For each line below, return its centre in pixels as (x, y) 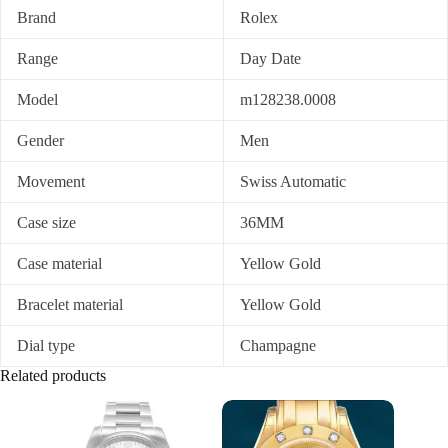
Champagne (278, 346)
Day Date (270, 59)
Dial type (46, 346)
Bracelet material (70, 305)
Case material (59, 264)
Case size (46, 223)
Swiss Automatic (293, 182)
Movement (51, 182)
